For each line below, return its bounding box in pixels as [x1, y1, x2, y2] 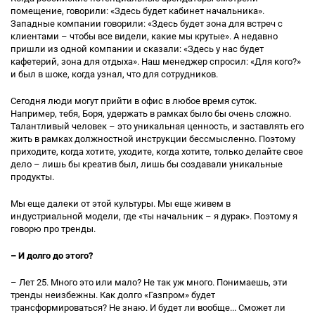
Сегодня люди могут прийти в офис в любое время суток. [11, 96, 257, 106]
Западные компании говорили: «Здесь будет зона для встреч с [11, 18, 283, 29]
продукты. [11, 172, 54, 182]
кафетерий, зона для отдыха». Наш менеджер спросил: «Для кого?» [11, 56, 301, 67]
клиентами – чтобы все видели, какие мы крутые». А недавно [11, 31, 278, 41]
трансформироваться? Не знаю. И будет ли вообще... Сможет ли [11, 302, 285, 313]
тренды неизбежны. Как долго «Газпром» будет [11, 290, 215, 300]
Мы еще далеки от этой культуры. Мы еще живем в [11, 198, 231, 209]
